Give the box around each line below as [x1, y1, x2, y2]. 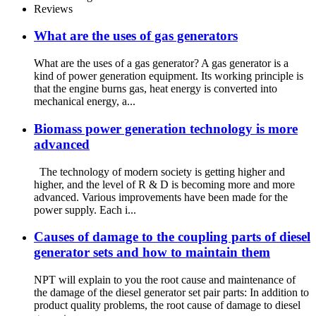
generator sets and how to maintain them [34, 245, 270, 260]
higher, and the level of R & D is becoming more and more [34, 178, 295, 190]
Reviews [34, 2, 73, 15]
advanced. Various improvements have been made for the [34, 190, 288, 203]
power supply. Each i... [34, 203, 136, 216]
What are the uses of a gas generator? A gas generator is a [34, 57, 288, 70]
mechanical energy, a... [34, 95, 135, 108]
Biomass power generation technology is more [34, 121, 298, 136]
